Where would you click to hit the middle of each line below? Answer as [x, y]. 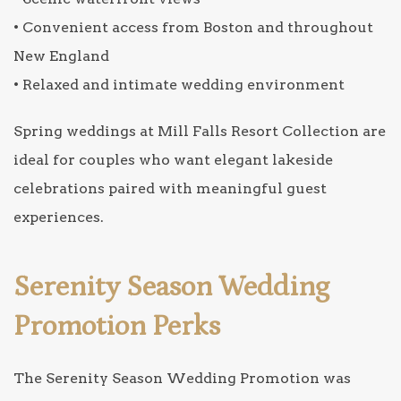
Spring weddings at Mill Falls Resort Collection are [200, 131]
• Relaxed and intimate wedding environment [179, 84]
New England [61, 55]
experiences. [59, 217]
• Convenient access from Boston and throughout [193, 27]
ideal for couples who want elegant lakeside [173, 159]
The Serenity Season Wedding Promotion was [182, 378]
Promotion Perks [117, 326]
